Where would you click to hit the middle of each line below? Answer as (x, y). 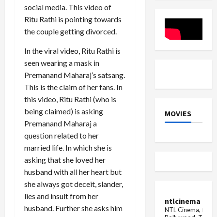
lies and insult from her (61, 196)
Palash (198, 27)
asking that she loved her (65, 160)
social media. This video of (68, 7)
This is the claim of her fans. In (73, 87)
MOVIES (178, 113)
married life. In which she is (68, 148)
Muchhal (201, 34)
